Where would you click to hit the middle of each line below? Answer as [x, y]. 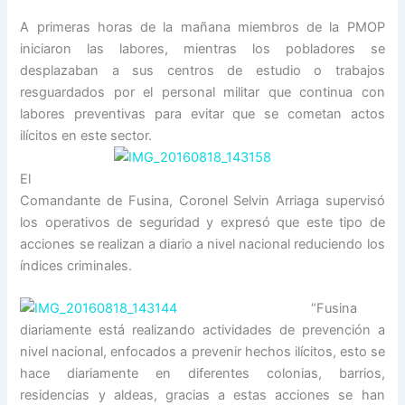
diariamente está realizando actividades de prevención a [202, 330]
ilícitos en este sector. [86, 136]
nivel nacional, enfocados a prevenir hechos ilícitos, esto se [202, 352]
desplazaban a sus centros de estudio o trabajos [202, 71]
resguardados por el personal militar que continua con [202, 93]
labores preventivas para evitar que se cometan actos [202, 114]
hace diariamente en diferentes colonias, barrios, [202, 373]
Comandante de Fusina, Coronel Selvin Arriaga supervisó [202, 200]
